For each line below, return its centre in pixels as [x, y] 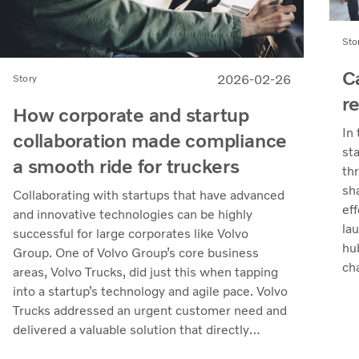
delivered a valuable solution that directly [131, 330]
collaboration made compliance [150, 141]
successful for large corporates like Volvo [131, 234]
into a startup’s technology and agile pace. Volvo [150, 292]
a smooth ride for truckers [126, 167]
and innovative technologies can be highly [133, 215]
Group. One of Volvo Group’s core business [136, 253]
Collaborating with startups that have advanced [149, 196]
